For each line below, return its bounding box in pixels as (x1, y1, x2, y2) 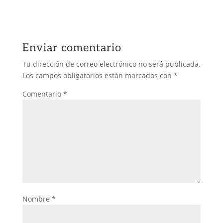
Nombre (22, 194, 52, 204)
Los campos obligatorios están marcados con (22, 71, 174, 80)
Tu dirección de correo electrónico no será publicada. (22, 59, 201, 69)
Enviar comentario (22, 41, 121, 54)
